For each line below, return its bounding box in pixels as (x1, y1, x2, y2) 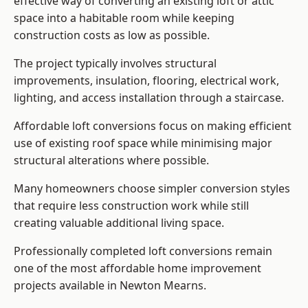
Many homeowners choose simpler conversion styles (14, 181, 290, 197)
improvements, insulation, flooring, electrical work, (14, 73, 279, 89)
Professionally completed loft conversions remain (14, 243, 272, 259)
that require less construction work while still (14, 198, 249, 214)
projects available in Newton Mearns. (14, 278, 206, 294)
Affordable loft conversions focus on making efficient (14, 118, 291, 134)
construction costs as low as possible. (14, 27, 210, 43)
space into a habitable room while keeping (14, 10, 234, 26)
